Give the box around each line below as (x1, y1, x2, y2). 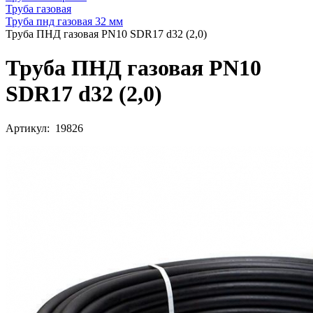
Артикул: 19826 (6, 122, 83, 134)
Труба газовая (6, 3, 71, 15)
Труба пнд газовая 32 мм (6, 15, 123, 27)
